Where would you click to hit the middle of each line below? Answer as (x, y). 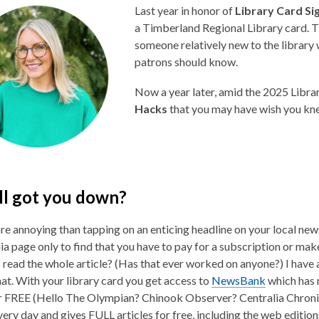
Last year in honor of (185, 10)
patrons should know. (186, 62)
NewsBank (239, 280)
